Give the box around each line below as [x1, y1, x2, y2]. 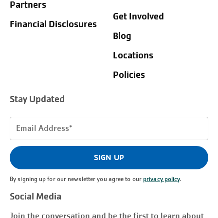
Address [10, 129, 36, 140]
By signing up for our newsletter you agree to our [10, 175, 144, 183]
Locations [112, 50, 153, 62]
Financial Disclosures [10, 18, 97, 31]
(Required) [13, 141, 48, 151]
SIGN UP [94, 152, 124, 163]
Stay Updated [10, 93, 65, 106]
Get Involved [112, 11, 164, 23]
